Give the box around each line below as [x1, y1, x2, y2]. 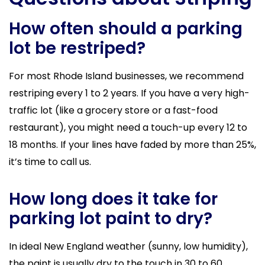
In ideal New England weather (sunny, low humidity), [9, 240, 248, 254]
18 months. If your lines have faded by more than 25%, [9, 138, 256, 152]
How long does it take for [9, 188, 218, 211]
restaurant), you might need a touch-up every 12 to [9, 121, 247, 135]
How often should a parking [9, 17, 243, 41]
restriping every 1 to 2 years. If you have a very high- [9, 86, 250, 101]
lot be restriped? [9, 37, 146, 60]
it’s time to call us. [9, 155, 91, 169]
